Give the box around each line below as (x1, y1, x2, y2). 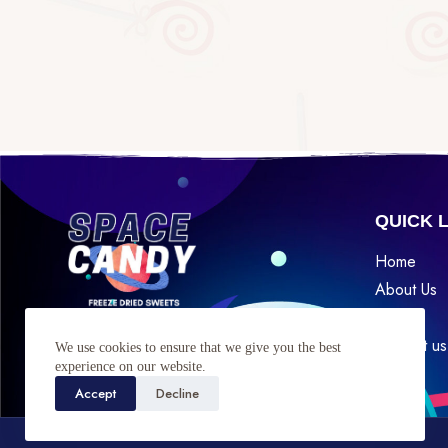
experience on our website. (55, 359, 206, 374)
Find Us (67, 316, 134, 337)
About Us (374, 278, 437, 302)
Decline (156, 384, 199, 403)
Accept (75, 384, 116, 403)
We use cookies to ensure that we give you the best (55, 340, 341, 355)
